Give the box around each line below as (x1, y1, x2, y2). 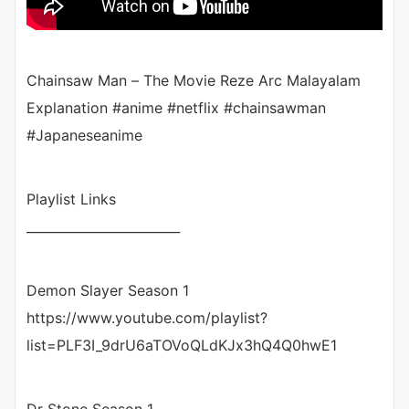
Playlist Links (26, 189, 116, 208)
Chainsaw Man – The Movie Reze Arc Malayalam (26, 70, 361, 89)
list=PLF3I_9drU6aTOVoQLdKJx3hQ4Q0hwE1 (26, 335, 337, 354)
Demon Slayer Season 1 (26, 280, 189, 299)
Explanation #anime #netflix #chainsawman (26, 98, 326, 117)
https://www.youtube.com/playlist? (26, 308, 267, 327)
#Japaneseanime (26, 125, 142, 144)
